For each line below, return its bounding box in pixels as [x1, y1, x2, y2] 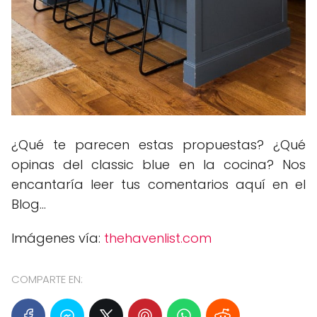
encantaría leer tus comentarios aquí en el [11, 175, 306, 193]
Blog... [11, 195, 46, 213]
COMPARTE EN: [11, 271, 83, 287]
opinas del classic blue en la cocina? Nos [11, 155, 306, 173]
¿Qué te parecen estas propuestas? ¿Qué [11, 135, 306, 154]
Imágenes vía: [11, 229, 104, 247]
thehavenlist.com [104, 229, 212, 247]
